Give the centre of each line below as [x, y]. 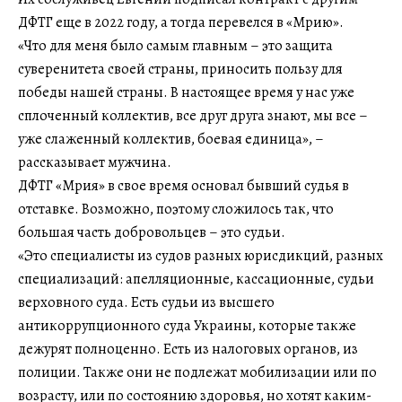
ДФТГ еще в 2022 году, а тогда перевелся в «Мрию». [181, 23]
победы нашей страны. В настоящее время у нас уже [186, 93]
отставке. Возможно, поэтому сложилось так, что [176, 210]
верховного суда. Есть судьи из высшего [146, 303]
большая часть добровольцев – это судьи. [152, 233]
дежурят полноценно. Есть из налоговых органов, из [188, 350]
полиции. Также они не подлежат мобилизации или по [197, 373]
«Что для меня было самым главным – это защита [175, 46]
